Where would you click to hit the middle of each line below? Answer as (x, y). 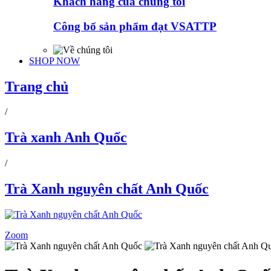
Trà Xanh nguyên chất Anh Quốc (107, 189)
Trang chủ (37, 86)
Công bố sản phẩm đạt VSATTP (135, 26)
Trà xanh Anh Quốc (66, 138)
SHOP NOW (54, 60)
